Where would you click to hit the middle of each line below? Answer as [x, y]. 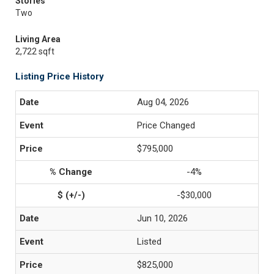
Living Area [38, 39]
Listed [149, 242]
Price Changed [166, 125]
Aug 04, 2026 [163, 102]
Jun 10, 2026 [162, 218]
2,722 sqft [35, 51]
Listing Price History [60, 76]
